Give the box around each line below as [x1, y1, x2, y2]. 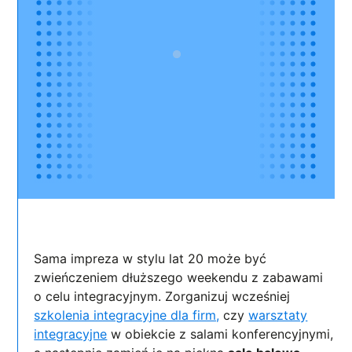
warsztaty [248, 307, 308, 324]
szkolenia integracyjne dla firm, [34, 307, 220, 324]
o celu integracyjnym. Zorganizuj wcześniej [34, 288, 291, 305]
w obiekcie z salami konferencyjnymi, [107, 326, 334, 343]
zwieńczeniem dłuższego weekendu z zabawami [34, 269, 324, 286]
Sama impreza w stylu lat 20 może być [34, 251, 267, 267]
